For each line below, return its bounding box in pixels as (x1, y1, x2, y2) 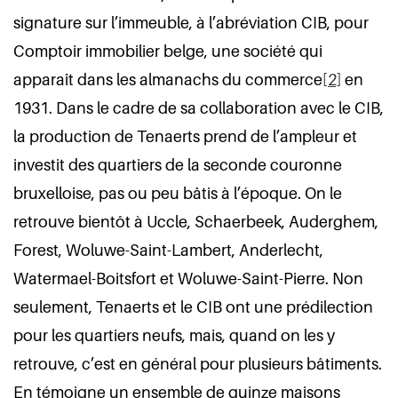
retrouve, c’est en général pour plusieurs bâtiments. (13, 354, 382, 373)
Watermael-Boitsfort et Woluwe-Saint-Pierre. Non (13, 269, 363, 288)
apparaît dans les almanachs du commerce (13, 70, 322, 89)
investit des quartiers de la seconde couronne (13, 155, 342, 174)
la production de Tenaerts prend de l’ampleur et (13, 127, 357, 146)
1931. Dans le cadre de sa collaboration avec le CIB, (13, 99, 384, 117)
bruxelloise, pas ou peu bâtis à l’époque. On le (13, 184, 342, 203)
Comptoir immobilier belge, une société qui (13, 42, 322, 60)
